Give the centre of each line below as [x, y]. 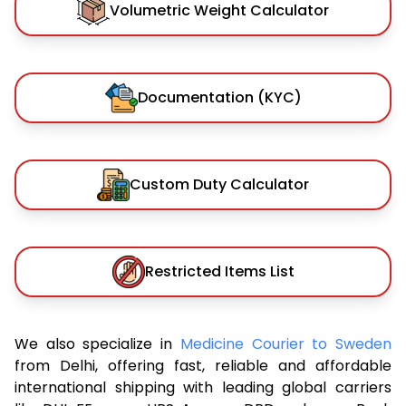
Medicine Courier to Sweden [286, 343]
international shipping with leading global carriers [203, 387]
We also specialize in [97, 343]
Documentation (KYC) [219, 97]
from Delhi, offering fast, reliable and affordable [203, 365]
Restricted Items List [219, 271]
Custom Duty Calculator [219, 184]
